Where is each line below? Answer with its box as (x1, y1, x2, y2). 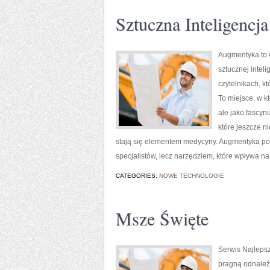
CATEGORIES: (116, 172, 159, 179)
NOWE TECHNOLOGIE (159, 172, 224, 179)
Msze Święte (116, 206, 209, 230)
